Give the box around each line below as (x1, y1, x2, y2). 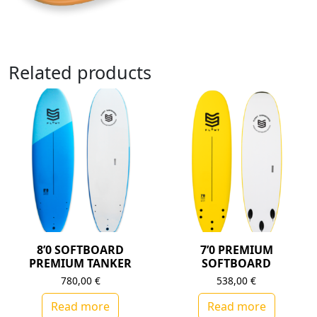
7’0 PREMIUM (200, 242, 273, 258)
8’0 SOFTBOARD (37, 242, 125, 258)
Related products (8, 59, 151, 84)
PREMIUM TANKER (29, 255, 132, 272)
